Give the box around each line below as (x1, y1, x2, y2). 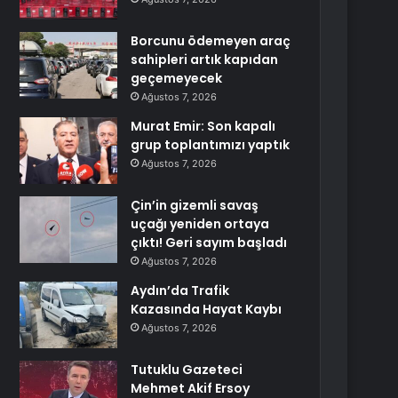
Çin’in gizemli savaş (131, 196, 259, 214)
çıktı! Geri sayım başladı (131, 234, 288, 251)
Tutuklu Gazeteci (131, 361, 243, 378)
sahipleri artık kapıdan (131, 51, 279, 68)
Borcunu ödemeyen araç (131, 32, 291, 50)
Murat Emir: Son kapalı (131, 117, 276, 135)
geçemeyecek (131, 69, 223, 87)
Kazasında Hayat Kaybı (131, 300, 283, 318)
